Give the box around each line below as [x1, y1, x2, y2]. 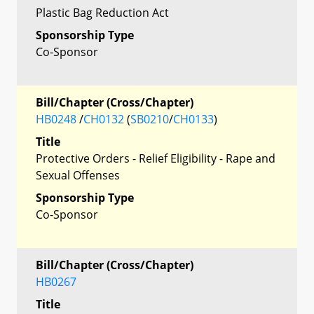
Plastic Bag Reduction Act [36, 4, 169, 20]
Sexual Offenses [36, 167, 120, 183]
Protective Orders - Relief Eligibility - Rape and [36, 150, 275, 166]
